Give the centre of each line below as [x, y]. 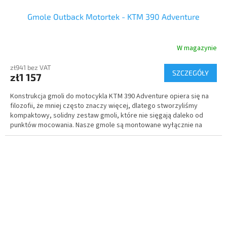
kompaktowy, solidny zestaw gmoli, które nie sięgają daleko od [107, 115]
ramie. [20, 135]
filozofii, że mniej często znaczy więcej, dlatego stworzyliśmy [104, 106]
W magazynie [197, 48]
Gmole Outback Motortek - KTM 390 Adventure [113, 16]
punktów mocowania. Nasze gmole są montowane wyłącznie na [106, 125]
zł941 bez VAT [31, 67]
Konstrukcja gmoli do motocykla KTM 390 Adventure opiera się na [109, 96]
